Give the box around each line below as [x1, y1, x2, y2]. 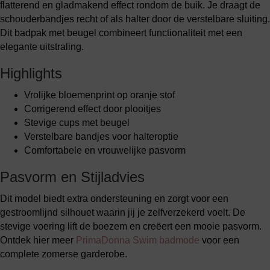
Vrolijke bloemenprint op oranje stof [24, 90, 175, 100]
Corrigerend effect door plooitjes [24, 104, 161, 114]
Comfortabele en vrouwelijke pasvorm [24, 145, 186, 155]
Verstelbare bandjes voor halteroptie [24, 131, 178, 142]
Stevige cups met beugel [24, 118, 130, 128]
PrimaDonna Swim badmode [76, 235, 199, 245]
